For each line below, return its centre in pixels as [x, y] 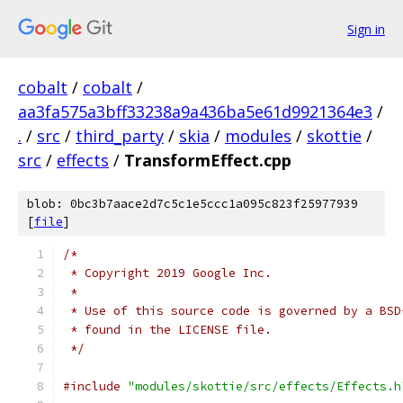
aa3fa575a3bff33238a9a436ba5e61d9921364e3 [195, 112]
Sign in [366, 29]
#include [92, 386]
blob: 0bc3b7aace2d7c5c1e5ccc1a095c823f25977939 [193, 204]
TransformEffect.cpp [208, 160]
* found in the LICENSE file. [167, 330]
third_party [120, 136]
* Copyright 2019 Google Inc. [167, 273]
